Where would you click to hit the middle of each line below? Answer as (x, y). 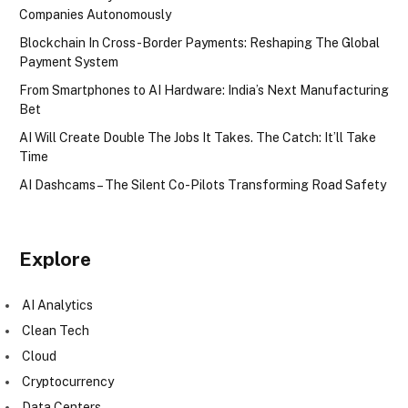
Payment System (69, 61)
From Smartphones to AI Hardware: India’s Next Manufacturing (204, 90)
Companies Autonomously (95, 14)
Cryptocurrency (68, 381)
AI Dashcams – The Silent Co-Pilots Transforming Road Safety (203, 184)
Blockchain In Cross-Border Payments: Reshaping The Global (199, 42)
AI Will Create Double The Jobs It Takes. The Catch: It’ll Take (198, 137)
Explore (55, 259)
